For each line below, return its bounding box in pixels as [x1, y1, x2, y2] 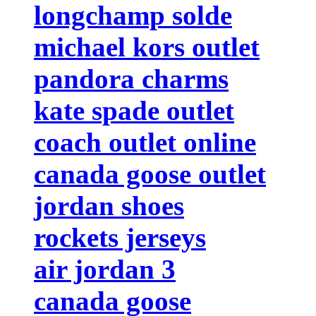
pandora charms [34, 63, 229, 94]
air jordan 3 [34, 253, 176, 284]
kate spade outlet [34, 95, 234, 126]
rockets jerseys [34, 221, 206, 253]
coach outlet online [34, 126, 256, 157]
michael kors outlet [34, 31, 260, 62]
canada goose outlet [34, 158, 266, 189]
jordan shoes [34, 190, 184, 221]
